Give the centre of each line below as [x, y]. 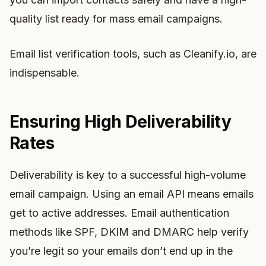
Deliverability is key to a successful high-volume [128, 175]
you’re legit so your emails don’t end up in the [121, 251]
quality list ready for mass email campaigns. [116, 19]
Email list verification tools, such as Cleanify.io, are [133, 54]
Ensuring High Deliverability [121, 122]
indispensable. [45, 73]
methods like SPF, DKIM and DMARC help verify [129, 232]
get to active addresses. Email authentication [119, 213]
